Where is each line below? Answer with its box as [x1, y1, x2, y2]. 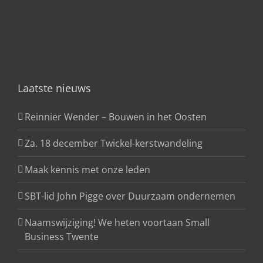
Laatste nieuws [18, 81, 91, 95]
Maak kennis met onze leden [25, 163, 150, 176]
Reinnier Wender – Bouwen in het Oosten [25, 110, 207, 123]
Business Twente [25, 230, 99, 243]
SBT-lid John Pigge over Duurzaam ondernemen [25, 190, 235, 203]
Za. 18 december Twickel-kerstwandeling [25, 137, 203, 150]
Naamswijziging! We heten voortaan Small [25, 216, 210, 229]
